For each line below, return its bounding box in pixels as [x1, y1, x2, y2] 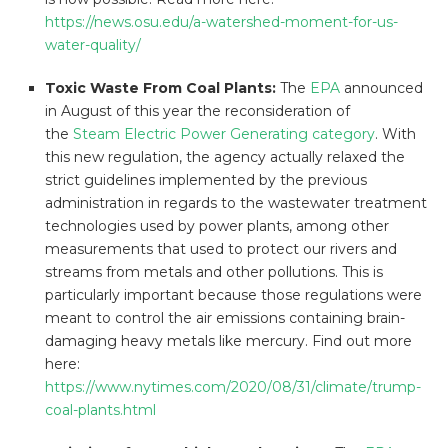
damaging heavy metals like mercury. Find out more [45, 332, 412, 351]
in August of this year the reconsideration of [45, 102, 350, 121]
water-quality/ [45, 36, 141, 55]
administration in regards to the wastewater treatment [45, 194, 427, 213]
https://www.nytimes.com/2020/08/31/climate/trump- [45, 378, 421, 397]
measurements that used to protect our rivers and [45, 240, 397, 259]
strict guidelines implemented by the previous [45, 171, 367, 190]
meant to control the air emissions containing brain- [45, 309, 405, 328]
